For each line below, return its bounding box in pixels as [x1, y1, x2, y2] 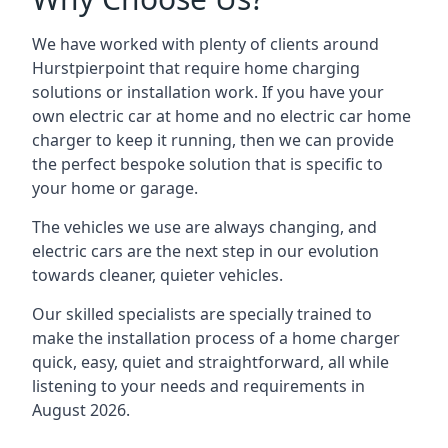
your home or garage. [32, 177, 198, 199]
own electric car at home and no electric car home [32, 105, 411, 127]
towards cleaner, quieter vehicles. [32, 264, 283, 286]
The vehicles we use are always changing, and [32, 216, 377, 238]
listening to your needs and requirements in [32, 375, 365, 397]
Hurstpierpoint [32, 57, 145, 79]
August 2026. [32, 399, 130, 421]
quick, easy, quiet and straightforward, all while [32, 351, 389, 373]
